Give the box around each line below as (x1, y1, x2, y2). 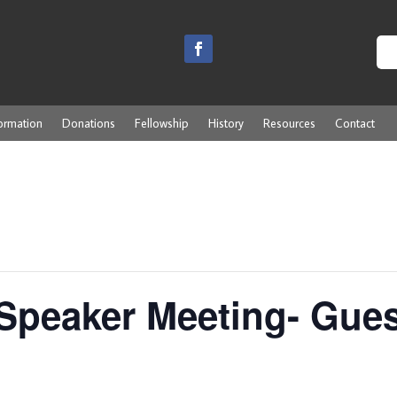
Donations (62, 114, 116, 131)
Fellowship (135, 114, 190, 131)
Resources (263, 114, 316, 131)
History (208, 114, 245, 131)
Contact (335, 114, 376, 131)
